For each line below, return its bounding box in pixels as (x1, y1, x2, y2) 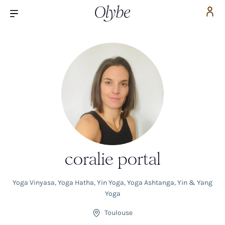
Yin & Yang (177, 178, 212, 187)
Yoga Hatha (58, 178, 94, 187)
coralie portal (64, 149, 161, 169)
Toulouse (104, 208, 133, 217)
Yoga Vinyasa (13, 178, 55, 187)
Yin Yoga (97, 178, 124, 187)
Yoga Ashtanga (127, 178, 174, 187)
